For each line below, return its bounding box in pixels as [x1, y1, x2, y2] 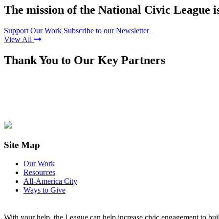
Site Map [4, 139, 40, 150]
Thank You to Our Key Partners [4, 53, 165, 66]
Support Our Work [4, 26, 62, 35]
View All [4, 35, 34, 44]
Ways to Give [23, 186, 66, 195]
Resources [23, 168, 55, 177]
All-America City [23, 177, 77, 186]
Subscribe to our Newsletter [64, 26, 149, 35]
